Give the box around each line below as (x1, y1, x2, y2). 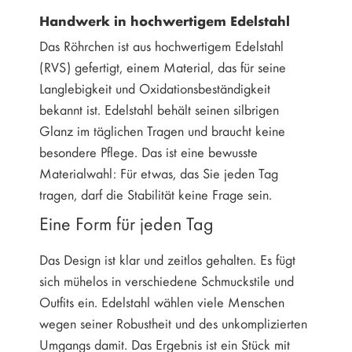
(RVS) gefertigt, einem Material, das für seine (39, 57, 286, 77)
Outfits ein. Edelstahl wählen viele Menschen (39, 292, 284, 312)
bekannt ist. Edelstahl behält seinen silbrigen (39, 100, 279, 119)
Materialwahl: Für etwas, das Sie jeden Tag (39, 163, 278, 183)
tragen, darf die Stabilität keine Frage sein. (39, 185, 272, 204)
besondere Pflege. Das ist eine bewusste (39, 142, 258, 162)
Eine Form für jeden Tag (39, 211, 214, 236)
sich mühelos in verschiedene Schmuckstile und (39, 271, 294, 291)
